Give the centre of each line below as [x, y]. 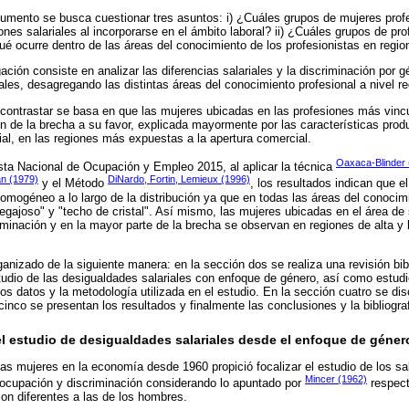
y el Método [73, 184]
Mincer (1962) [336, 378]
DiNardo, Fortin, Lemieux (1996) [179, 179]
